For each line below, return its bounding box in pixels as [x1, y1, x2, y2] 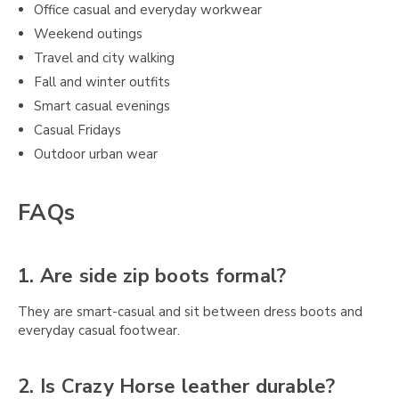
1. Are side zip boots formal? [18, 263, 287, 290]
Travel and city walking [34, 49, 175, 68]
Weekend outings [34, 25, 143, 44]
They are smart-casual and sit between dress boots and [18, 302, 362, 321]
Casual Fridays [34, 121, 122, 140]
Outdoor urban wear [34, 145, 159, 164]
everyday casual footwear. [18, 321, 180, 339]
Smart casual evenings [34, 97, 171, 116]
